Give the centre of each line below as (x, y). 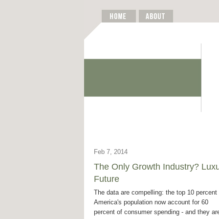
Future (107, 179)
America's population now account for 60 (151, 202)
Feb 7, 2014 (111, 152)
